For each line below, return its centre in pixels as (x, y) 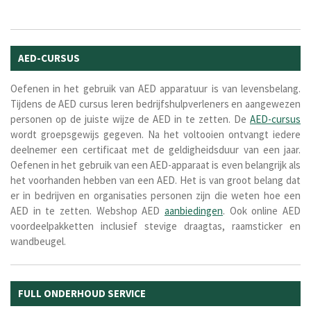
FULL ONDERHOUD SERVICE (82, 293)
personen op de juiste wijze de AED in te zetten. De (130, 119)
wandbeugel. (39, 241)
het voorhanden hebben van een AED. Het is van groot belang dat (155, 180)
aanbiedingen (194, 210)
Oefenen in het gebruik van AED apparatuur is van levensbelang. (155, 88)
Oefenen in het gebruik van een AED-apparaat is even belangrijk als (155, 165)
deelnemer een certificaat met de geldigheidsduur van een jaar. (155, 149)
